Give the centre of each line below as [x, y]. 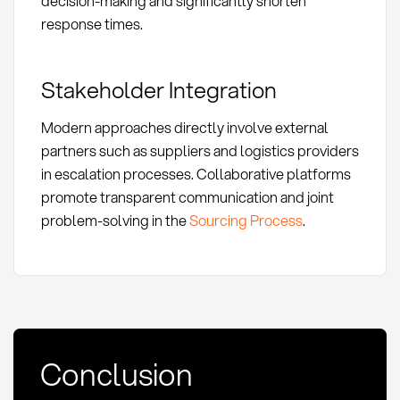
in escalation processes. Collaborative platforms [196, 174]
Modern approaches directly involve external [184, 128]
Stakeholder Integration [158, 90]
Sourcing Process [246, 221]
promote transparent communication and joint [187, 197]
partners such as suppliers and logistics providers [200, 151]
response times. [92, 24]
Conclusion [116, 374]
